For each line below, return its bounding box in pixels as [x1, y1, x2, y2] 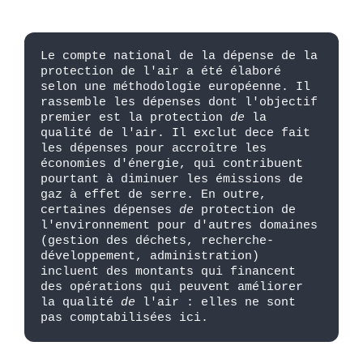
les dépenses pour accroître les [41, 141, 267, 156]
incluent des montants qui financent [41, 264, 296, 280]
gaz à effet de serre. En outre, [41, 187, 267, 203]
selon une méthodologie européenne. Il [41, 79, 310, 95]
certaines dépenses [41, 203, 179, 218]
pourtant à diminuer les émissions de [41, 172, 303, 187]
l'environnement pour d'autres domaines [41, 218, 318, 233]
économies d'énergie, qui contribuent [41, 156, 303, 172]
